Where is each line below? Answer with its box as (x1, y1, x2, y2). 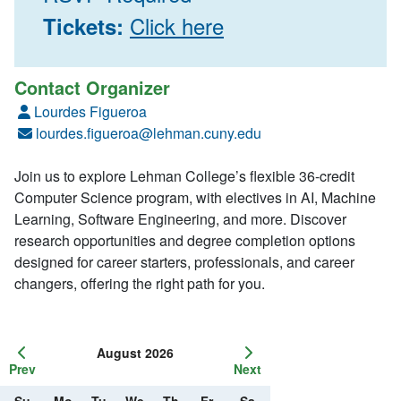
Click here (130, 10, 224, 42)
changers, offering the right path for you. (14, 273, 269, 294)
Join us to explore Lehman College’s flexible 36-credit (14, 166, 354, 187)
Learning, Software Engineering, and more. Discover (14, 209, 346, 230)
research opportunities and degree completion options (14, 230, 355, 252)
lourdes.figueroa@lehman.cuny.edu (36, 123, 261, 144)
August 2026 (96, 344, 174, 363)
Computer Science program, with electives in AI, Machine (14, 187, 376, 209)
